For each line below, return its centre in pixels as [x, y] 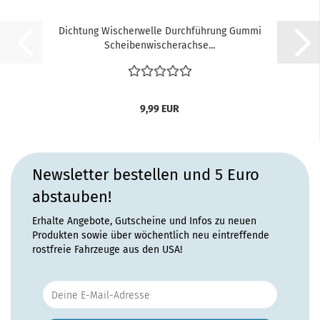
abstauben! [72, 196]
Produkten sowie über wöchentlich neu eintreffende [151, 235]
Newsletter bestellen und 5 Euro [146, 174]
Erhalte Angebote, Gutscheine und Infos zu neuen [144, 221]
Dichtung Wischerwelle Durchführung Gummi [160, 31]
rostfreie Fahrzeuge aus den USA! [107, 249]
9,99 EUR [160, 109]
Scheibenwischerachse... [160, 45]
